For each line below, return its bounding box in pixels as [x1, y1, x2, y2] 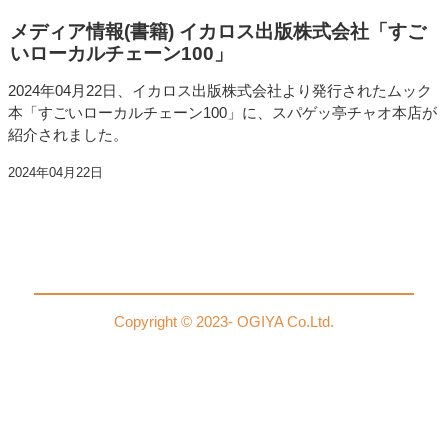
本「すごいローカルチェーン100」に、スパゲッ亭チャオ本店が [7, 103, 437, 121]
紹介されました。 [7, 125, 128, 143]
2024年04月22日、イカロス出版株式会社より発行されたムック [7, 81, 432, 99]
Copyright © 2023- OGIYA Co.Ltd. [114, 312, 334, 330]
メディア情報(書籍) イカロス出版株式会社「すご [9, 20, 426, 42]
